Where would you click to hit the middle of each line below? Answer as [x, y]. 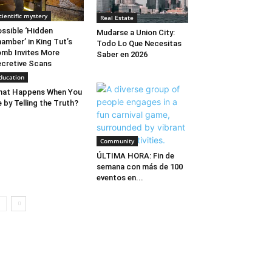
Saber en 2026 [122, 55]
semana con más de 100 [139, 166]
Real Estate [117, 18]
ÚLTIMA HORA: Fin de [135, 155]
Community [117, 141]
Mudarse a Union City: [135, 33]
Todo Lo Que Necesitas [139, 44]
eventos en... [120, 177]
